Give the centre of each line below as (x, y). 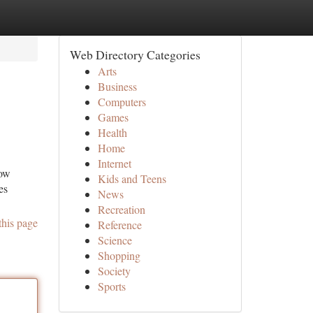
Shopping (119, 255)
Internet (114, 163)
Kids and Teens (132, 179)
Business (117, 86)
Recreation (121, 209)
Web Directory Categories (135, 54)
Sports (111, 286)
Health (112, 132)
